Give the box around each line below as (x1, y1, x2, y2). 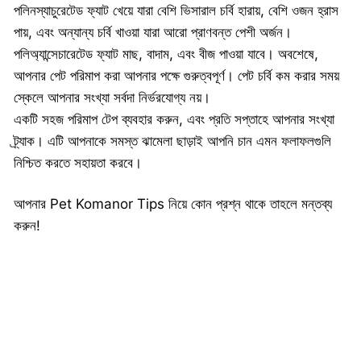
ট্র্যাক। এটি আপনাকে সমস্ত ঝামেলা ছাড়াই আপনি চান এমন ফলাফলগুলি (14, 133, 331, 150)
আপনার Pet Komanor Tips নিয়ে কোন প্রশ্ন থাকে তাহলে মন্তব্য (14, 196, 332, 213)
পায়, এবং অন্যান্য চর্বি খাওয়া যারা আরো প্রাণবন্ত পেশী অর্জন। (14, 24, 292, 41)
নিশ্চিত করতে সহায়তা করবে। (14, 155, 142, 172)
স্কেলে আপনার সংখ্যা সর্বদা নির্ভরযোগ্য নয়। (14, 89, 210, 106)
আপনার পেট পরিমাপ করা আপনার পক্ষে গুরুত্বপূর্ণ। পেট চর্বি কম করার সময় (14, 68, 339, 85)
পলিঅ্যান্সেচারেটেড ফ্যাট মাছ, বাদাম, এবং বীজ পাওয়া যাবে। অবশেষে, (14, 46, 318, 63)
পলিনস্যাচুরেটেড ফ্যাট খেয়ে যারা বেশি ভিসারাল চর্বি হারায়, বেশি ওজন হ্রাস (14, 2, 338, 19)
